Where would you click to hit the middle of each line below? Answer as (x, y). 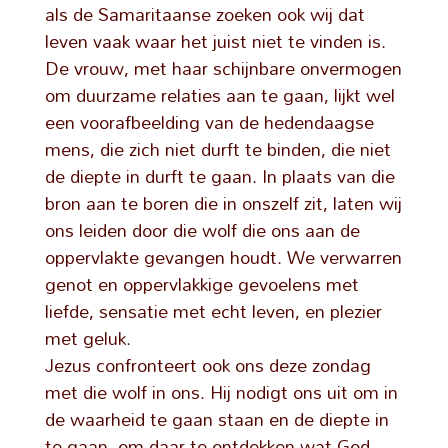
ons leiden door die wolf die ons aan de (202, 230)
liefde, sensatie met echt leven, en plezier (213, 311)
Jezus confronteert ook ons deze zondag (207, 365)
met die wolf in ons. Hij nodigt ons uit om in (221, 392)
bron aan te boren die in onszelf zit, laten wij (223, 203)
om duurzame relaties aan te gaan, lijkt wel (219, 95)
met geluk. (87, 338)
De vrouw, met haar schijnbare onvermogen (223, 68)
